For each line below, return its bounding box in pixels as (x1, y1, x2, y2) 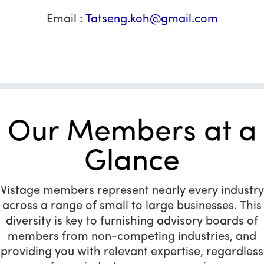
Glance (84, 147, 180, 178)
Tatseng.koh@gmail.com (85, 14, 218, 26)
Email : (46, 14, 85, 26)
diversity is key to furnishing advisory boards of (6, 216, 258, 228)
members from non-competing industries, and (8, 231, 256, 243)
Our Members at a (7, 118, 257, 148)
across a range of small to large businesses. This (2, 200, 262, 213)
